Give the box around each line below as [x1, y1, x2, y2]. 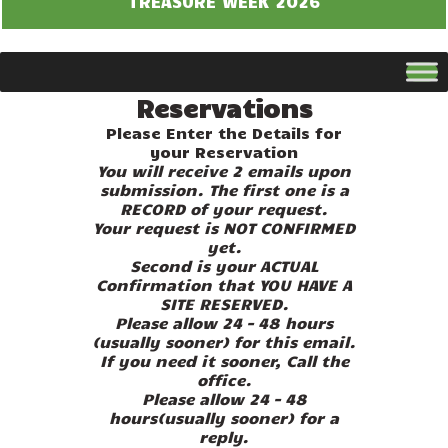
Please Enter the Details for [106, 123, 342, 143]
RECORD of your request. [120, 199, 328, 219]
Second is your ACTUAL [130, 256, 318, 276]
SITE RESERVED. [159, 294, 289, 314]
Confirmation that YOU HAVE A [96, 275, 352, 295]
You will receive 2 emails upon [97, 161, 351, 181]
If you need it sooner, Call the [99, 351, 349, 371]
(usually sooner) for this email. [92, 332, 356, 352]
